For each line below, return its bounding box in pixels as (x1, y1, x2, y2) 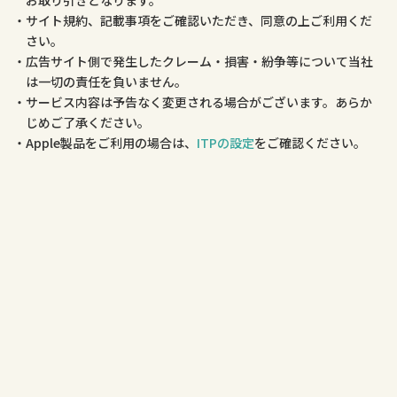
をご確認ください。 (254, 134, 366, 152)
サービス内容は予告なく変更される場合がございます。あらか (26, 93, 372, 111)
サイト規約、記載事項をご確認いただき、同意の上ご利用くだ (26, 12, 372, 29)
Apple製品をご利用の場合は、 (26, 134, 197, 152)
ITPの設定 (197, 134, 254, 152)
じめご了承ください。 (26, 113, 150, 131)
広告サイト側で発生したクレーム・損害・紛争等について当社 (26, 52, 373, 70)
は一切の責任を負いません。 (26, 73, 187, 90)
